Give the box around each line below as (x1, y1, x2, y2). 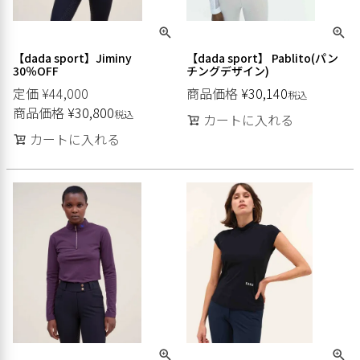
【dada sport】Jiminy (13, 49, 132, 66)
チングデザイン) (186, 62, 269, 79)
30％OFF (13, 62, 59, 79)
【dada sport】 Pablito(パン (186, 49, 338, 66)
